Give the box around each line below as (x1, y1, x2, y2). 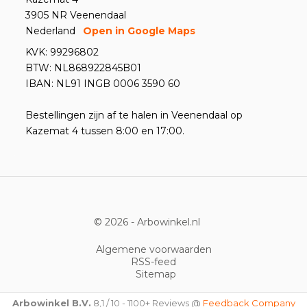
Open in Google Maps (83, 25, 195, 37)
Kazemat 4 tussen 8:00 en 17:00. (25, 125, 184, 137)
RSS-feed (131, 256, 176, 268)
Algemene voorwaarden (95, 243, 212, 256)
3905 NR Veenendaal (25, 9, 126, 21)
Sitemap (136, 268, 177, 280)
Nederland (25, 25, 75, 37)
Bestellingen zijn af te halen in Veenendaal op (25, 109, 243, 121)
